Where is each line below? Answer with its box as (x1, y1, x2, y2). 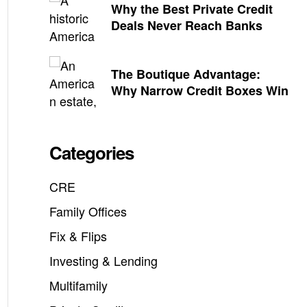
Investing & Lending (49, 251, 158, 270)
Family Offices (49, 202, 127, 221)
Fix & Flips (49, 227, 107, 245)
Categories (49, 140, 134, 166)
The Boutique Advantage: (111, 64, 260, 83)
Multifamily (49, 276, 108, 295)
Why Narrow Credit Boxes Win (111, 81, 288, 99)
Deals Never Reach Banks (111, 16, 262, 34)
